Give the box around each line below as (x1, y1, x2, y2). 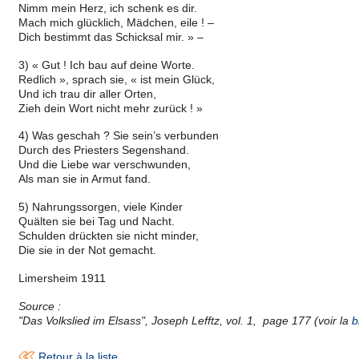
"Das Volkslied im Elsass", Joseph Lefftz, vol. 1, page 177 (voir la (18, 313, 352, 327)
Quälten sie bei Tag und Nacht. (18, 215, 175, 228)
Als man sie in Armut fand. (18, 172, 151, 186)
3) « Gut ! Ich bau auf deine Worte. (18, 58, 195, 71)
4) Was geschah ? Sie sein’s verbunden (18, 129, 219, 143)
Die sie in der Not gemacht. (18, 244, 156, 257)
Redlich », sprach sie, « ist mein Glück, (18, 72, 215, 86)
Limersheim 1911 (18, 271, 106, 284)
